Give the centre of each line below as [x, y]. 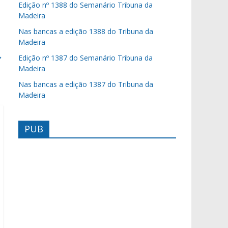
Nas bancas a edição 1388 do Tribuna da [86, 31]
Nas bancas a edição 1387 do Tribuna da [86, 84]
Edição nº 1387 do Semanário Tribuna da [85, 58]
